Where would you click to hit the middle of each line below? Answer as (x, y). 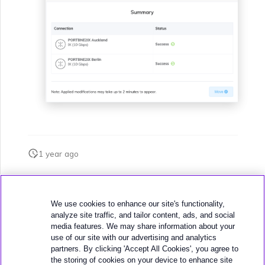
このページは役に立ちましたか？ (133, 188)
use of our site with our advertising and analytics (134, 237)
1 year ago (59, 153)
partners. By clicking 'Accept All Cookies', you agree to (145, 249)
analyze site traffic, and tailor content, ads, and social (143, 215)
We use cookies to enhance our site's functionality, (138, 204)
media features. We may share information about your (143, 226)
